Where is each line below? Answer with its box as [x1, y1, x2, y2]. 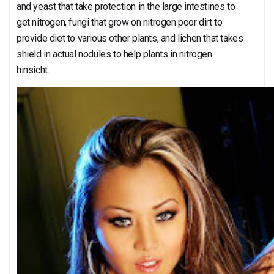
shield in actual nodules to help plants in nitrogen [17, 48, 212, 60]
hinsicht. [17, 64, 50, 76]
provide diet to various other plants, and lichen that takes [17, 32, 243, 44]
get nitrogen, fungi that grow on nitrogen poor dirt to [17, 17, 223, 28]
